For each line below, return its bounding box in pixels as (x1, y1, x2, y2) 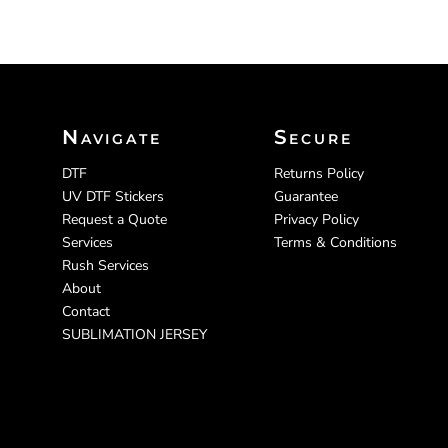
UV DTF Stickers (62, 186, 164, 206)
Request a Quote (62, 209, 167, 229)
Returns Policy (273, 163, 364, 183)
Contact (62, 301, 110, 321)
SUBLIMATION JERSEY (62, 324, 207, 344)
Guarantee (273, 186, 338, 206)
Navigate (62, 124, 162, 149)
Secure (273, 124, 353, 149)
